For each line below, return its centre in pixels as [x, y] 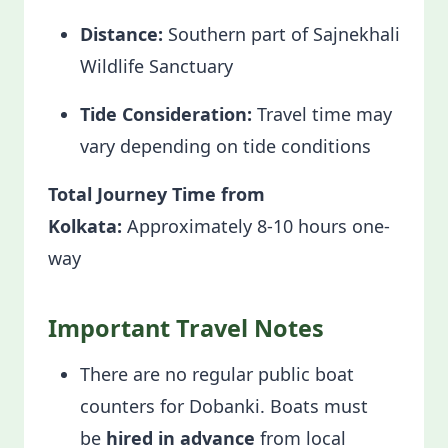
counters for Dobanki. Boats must [224, 406]
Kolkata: [85, 226]
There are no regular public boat [217, 374]
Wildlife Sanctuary [159, 66]
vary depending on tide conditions [228, 146]
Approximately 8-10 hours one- [256, 226]
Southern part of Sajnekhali [281, 34]
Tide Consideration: [166, 114]
